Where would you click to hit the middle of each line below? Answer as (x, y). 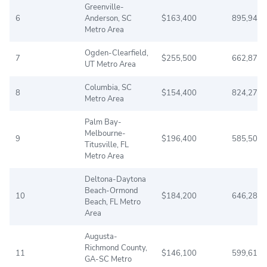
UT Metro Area (110, 64)
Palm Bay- (103, 122)
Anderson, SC (108, 18)
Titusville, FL (107, 145)
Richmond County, (116, 248)
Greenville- (104, 7)
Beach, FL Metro (113, 202)
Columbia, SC (108, 87)
